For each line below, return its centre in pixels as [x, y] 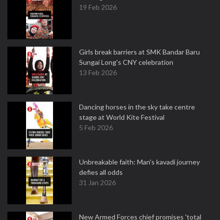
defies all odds [101, 172]
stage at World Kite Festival [123, 117]
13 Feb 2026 [98, 72]
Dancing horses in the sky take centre [137, 107]
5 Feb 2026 [96, 127]
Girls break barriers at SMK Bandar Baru [139, 52]
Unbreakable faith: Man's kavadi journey [139, 162]
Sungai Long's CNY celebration [126, 62]
